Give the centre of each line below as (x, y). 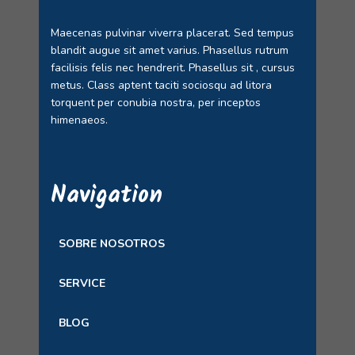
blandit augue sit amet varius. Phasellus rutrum (170, 50)
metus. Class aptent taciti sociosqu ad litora (161, 85)
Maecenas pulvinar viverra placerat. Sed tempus (172, 33)
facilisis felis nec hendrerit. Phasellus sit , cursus (173, 68)
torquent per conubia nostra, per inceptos (156, 103)
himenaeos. (81, 120)
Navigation (107, 196)
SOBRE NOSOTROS (112, 244)
